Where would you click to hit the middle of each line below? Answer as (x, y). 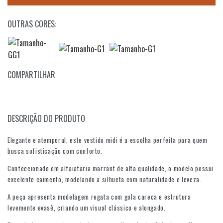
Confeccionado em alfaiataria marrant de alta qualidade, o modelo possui (111, 168)
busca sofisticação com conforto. (55, 151)
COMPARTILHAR (31, 75)
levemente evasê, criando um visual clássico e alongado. (87, 207)
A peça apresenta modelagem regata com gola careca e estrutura (99, 196)
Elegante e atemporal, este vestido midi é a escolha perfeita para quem (108, 140)
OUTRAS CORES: (32, 24)
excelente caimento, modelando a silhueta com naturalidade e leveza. (105, 179)
